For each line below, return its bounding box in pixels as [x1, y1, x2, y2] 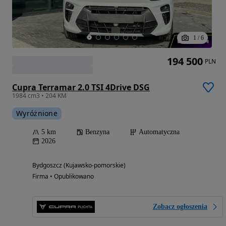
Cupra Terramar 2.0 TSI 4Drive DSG [12, 81, 150, 93]
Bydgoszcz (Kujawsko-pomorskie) [32, 160, 126, 169]
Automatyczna [139, 128, 180, 136]
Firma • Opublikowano [32, 172, 94, 181]
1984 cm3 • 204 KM [12, 91, 67, 100]
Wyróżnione [16, 108, 58, 118]
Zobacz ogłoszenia [153, 202, 207, 210]
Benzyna [85, 128, 109, 136]
